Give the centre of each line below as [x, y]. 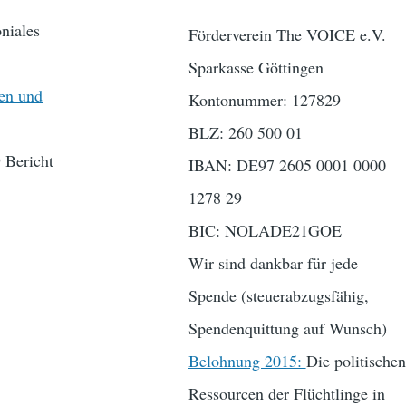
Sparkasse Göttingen [256, 68]
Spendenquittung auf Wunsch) [287, 329]
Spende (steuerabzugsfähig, [278, 296]
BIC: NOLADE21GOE [265, 231]
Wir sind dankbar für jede [273, 263]
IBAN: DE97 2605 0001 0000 [287, 165]
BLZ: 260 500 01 [245, 133]
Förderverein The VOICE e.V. [287, 35]
